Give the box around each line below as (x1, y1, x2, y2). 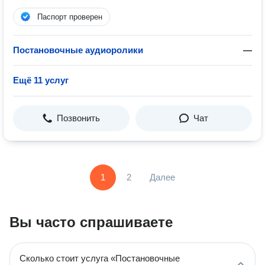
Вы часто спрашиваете (9, 214, 173, 230)
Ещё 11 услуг (13, 75, 69, 85)
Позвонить (57, 113, 100, 123)
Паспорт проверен (37, 12, 102, 21)
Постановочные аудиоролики (13, 45, 143, 55)
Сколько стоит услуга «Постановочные (20, 253, 180, 263)
